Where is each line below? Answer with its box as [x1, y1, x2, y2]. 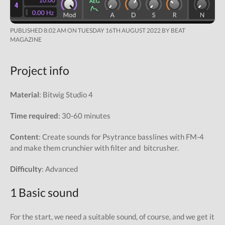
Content [10, 132, 39, 141]
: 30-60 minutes [58, 110, 110, 120]
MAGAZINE [10, 35, 42, 43]
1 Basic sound [10, 185, 79, 199]
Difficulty [10, 164, 42, 173]
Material [10, 89, 39, 99]
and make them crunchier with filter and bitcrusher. [10, 143, 179, 152]
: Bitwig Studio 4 [39, 89, 93, 99]
